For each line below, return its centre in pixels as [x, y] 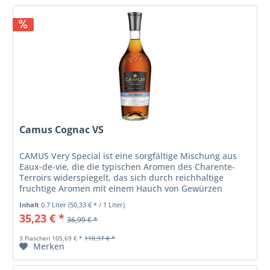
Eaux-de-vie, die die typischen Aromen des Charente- [127, 166]
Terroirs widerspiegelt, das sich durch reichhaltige [122, 177]
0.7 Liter [55, 204]
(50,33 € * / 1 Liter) [97, 204]
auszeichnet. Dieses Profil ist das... [90, 199]
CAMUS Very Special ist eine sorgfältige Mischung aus [128, 155]
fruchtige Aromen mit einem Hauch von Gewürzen [121, 188]
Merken [49, 246]
